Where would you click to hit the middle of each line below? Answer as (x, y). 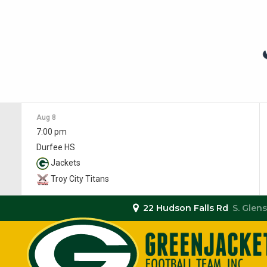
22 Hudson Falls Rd (186, 208)
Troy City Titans (79, 178)
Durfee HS (56, 147)
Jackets (65, 163)
